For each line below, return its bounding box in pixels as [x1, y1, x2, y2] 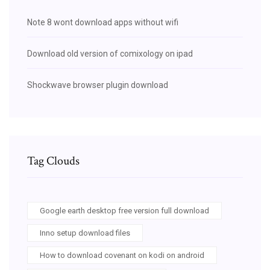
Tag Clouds [27, 152, 80, 169]
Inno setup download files [40, 228, 130, 237]
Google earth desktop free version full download [40, 206, 209, 215]
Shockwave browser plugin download [27, 80, 168, 90]
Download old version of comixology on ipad [27, 48, 193, 58]
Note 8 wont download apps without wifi [27, 17, 178, 27]
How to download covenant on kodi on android [40, 250, 204, 260]
